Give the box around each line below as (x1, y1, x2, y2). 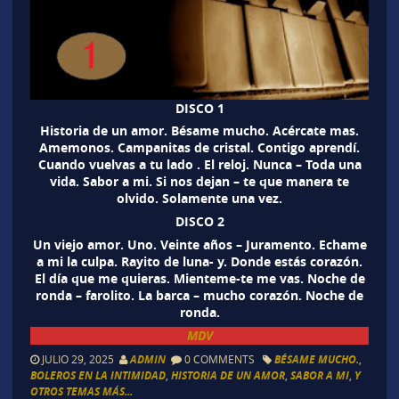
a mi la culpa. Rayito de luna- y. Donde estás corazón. (37, 252, 362, 270)
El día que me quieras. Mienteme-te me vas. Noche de (34, 269, 365, 287)
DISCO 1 (175, 99, 224, 117)
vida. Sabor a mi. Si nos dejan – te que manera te (50, 173, 349, 191)
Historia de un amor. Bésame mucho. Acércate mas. (40, 122, 359, 140)
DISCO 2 (175, 213, 224, 231)
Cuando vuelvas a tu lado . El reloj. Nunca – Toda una (37, 156, 362, 174)
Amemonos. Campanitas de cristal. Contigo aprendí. (39, 139, 360, 157)
